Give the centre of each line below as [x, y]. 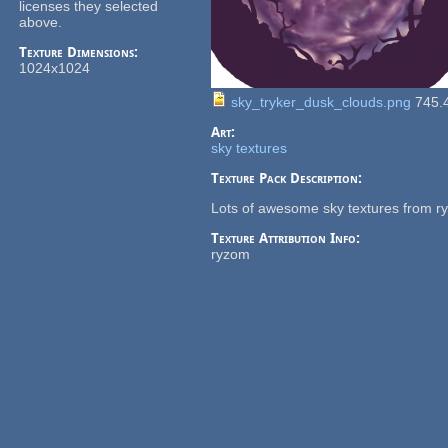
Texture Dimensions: [81, 52]
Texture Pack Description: [289, 178]
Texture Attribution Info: [288, 238]
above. [41, 22]
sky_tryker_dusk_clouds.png [321, 102]
